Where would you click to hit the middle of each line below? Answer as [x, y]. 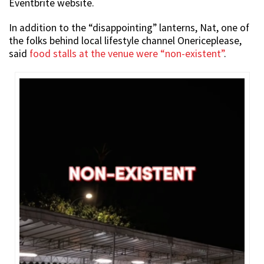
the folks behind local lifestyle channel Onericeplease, [125, 40]
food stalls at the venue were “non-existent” [127, 53]
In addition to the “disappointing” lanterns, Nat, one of [129, 27]
